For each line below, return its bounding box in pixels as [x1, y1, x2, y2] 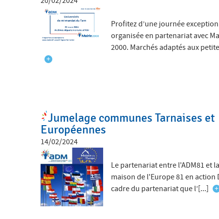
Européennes [41, 123, 107, 137]
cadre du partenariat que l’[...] [111, 184, 209, 194]
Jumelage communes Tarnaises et [48, 111, 215, 126]
